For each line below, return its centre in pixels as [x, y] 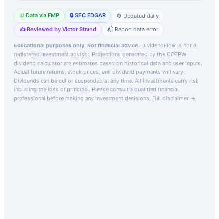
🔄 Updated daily [138, 16]
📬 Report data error [133, 29]
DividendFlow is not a [168, 45]
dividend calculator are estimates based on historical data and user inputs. [108, 63]
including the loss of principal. [52, 89]
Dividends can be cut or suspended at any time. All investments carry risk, [107, 80]
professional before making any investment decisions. [82, 98]
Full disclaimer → [174, 98]
